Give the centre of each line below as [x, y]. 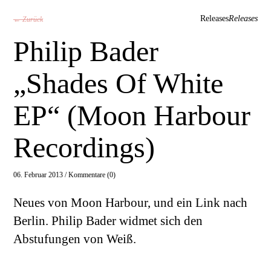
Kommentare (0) [92, 175]
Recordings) [84, 147]
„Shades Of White [118, 83]
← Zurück [28, 19]
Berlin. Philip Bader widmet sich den [108, 220]
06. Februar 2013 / [41, 175]
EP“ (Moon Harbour [132, 115]
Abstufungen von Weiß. [75, 239]
